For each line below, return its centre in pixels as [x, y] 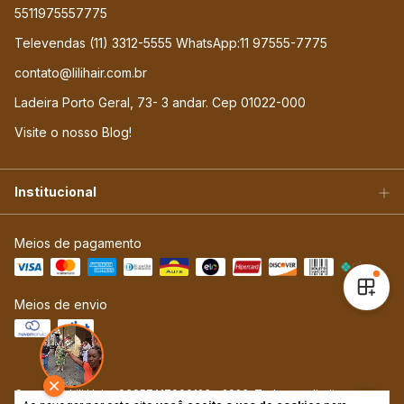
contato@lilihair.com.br [81, 73]
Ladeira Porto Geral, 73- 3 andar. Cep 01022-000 [160, 103]
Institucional [55, 192]
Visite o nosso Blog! [73, 133]
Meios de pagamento [78, 243]
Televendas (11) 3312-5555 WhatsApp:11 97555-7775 [171, 43]
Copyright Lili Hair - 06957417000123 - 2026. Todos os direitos [182, 394]
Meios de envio [61, 305]
